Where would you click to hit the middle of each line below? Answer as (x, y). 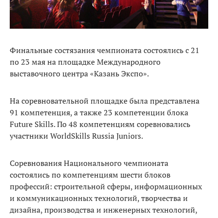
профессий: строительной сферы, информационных (106, 186)
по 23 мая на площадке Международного (85, 62)
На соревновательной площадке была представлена (105, 100)
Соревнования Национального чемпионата (89, 163)
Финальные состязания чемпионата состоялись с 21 (105, 50)
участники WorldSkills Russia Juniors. (76, 136)
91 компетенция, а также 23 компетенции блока (99, 112)
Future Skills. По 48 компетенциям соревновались (100, 124)
